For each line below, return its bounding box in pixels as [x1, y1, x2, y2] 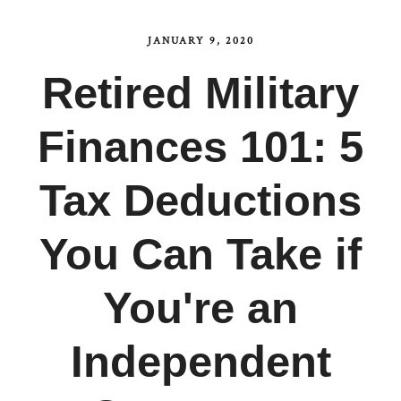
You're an [103, 283, 298, 332]
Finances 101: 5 [38, 122, 363, 171]
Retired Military [42, 68, 359, 117]
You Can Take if [39, 229, 362, 278]
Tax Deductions [39, 175, 362, 225]
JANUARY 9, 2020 [147, 33, 254, 47]
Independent [70, 337, 331, 386]
